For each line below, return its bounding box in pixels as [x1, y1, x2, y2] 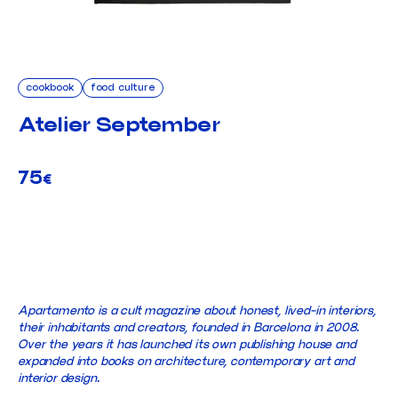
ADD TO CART [151, 238, 247, 251]
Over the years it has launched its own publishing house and [18, 338, 356, 351]
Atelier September [18, 113, 220, 136]
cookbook [26, 81, 75, 92]
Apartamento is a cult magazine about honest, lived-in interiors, [18, 304, 376, 317]
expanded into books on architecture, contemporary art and [18, 354, 354, 368]
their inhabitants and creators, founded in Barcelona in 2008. [18, 321, 360, 334]
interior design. [18, 371, 99, 385]
